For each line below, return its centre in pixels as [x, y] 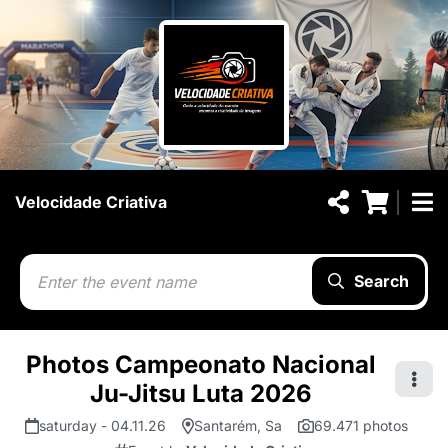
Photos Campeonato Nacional [201, 364]
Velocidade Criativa [91, 202]
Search [381, 281]
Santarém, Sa [237, 425]
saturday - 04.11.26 [102, 425]
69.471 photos [360, 425]
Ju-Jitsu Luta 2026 [201, 393]
